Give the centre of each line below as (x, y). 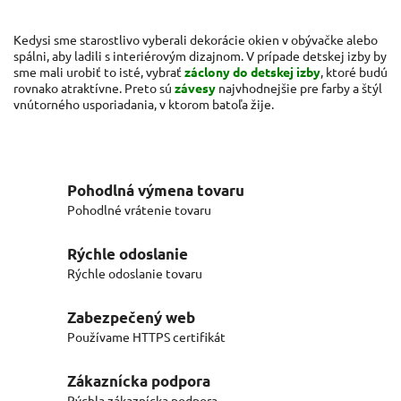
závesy (195, 88)
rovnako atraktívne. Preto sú (93, 88)
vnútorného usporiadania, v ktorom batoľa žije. (144, 104)
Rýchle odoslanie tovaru (135, 273)
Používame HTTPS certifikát (146, 337)
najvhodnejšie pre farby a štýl (300, 88)
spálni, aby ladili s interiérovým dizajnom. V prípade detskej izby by (200, 56)
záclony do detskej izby (252, 72)
